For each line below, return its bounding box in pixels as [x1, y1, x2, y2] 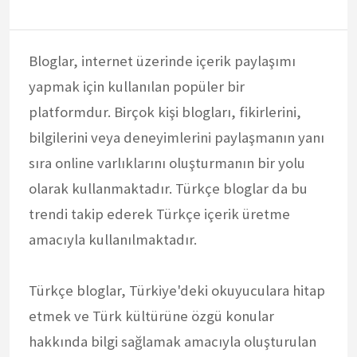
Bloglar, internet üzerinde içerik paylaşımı [29, 51, 296, 70]
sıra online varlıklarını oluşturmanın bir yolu [29, 153, 305, 172]
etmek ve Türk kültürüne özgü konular [29, 306, 274, 325]
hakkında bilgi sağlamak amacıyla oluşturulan [29, 331, 316, 351]
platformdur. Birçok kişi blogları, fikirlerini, [29, 102, 301, 121]
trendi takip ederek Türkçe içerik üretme [29, 204, 290, 223]
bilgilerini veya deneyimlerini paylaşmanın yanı [29, 127, 324, 147]
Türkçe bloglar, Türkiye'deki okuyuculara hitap [29, 280, 325, 300]
